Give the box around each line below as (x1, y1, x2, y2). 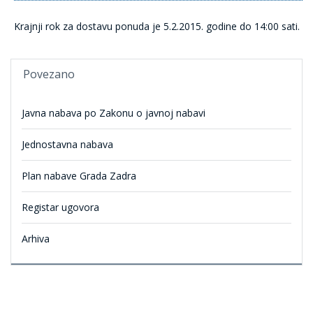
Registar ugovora (22, 201, 99, 214)
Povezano (23, 66, 75, 82)
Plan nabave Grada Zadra (22, 169, 136, 182)
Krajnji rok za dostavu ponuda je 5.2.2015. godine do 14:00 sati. (14, 20, 300, 33)
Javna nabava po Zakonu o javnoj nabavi (22, 106, 205, 119)
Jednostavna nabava (22, 138, 113, 151)
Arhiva (22, 232, 50, 245)
